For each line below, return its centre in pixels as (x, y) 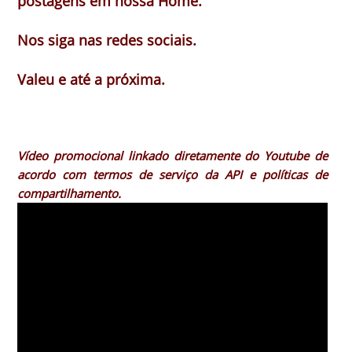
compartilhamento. (69, 193)
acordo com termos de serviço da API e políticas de (173, 174)
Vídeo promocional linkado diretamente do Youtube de (173, 155)
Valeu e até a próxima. (91, 79)
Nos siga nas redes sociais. (107, 40)
